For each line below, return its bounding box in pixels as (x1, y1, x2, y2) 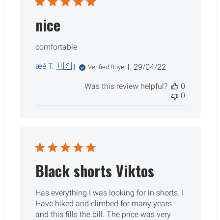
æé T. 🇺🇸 (35, 61, 72, 71)
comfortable (35, 42, 77, 52)
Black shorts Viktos (35, 159, 154, 182)
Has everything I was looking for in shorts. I (35, 188, 184, 197)
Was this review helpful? (84, 81, 167, 91)
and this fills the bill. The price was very (35, 209, 171, 219)
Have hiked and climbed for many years (35, 198, 172, 208)
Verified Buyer (87, 63, 126, 71)
